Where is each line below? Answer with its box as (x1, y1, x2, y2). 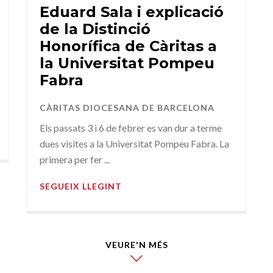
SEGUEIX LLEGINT (40, 181, 122, 192)
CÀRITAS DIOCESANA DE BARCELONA (40, 102, 214, 113)
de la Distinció (40, 20, 151, 38)
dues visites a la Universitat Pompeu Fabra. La (40, 138, 229, 150)
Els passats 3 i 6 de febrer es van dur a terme (40, 122, 222, 134)
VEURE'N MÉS (105, 239, 168, 250)
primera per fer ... (40, 154, 110, 166)
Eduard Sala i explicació (40, 3, 224, 21)
